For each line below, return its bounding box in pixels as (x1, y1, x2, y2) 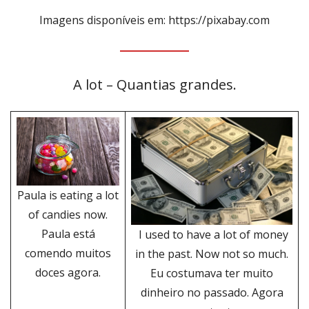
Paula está (41, 226, 95, 242)
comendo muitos (25, 246, 111, 261)
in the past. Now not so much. (135, 246, 288, 262)
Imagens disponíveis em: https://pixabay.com (39, 12, 270, 28)
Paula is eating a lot (17, 188, 119, 203)
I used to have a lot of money (135, 227, 288, 243)
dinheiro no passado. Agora (140, 285, 283, 301)
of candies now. (28, 207, 108, 223)
